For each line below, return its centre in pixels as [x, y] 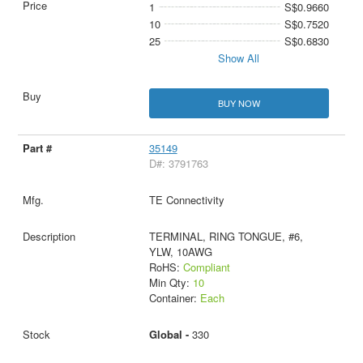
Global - [170, 335]
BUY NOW [239, 103]
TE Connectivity [186, 200]
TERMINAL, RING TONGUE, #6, [226, 237]
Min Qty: [171, 283]
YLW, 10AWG [180, 252]
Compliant [206, 267]
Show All [239, 58]
